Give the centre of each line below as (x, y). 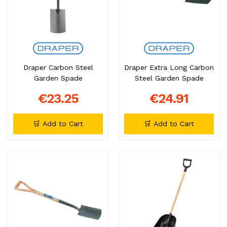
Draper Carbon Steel (58, 67)
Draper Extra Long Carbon (169, 67)
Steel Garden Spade (169, 78)
